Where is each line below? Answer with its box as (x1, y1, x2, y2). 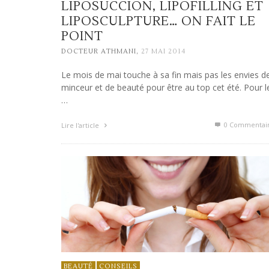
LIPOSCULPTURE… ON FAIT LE (61, 13, 256, 29)
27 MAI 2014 (141, 47, 186, 56)
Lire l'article (61, 121, 101, 130)
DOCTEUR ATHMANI (61, 47, 136, 56)
